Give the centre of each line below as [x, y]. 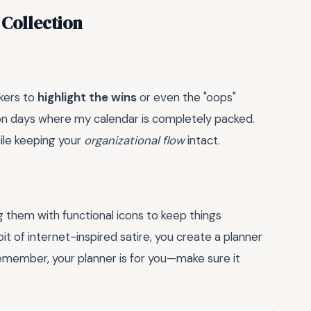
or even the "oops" [186, 97]
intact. [202, 140]
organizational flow [134, 140]
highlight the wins [87, 97]
